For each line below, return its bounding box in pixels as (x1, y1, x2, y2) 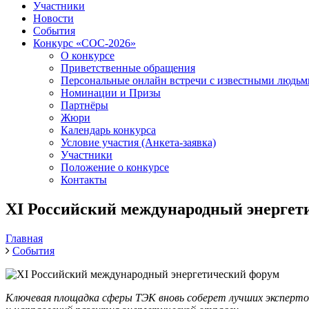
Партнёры (61, 99, 108, 111)
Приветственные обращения (61, 62, 195, 74)
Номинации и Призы (61, 87, 161, 99)
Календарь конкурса (61, 124, 156, 136)
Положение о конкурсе (61, 161, 169, 173)
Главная (6, 232, 43, 244)
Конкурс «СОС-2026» (33, 37, 136, 49)
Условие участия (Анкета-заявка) (61, 137, 216, 148)
